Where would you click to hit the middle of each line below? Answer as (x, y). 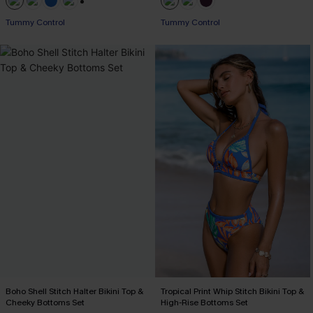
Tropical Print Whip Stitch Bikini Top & (232, 291)
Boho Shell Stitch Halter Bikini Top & (74, 291)
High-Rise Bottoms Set (204, 302)
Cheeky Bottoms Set (45, 302)
